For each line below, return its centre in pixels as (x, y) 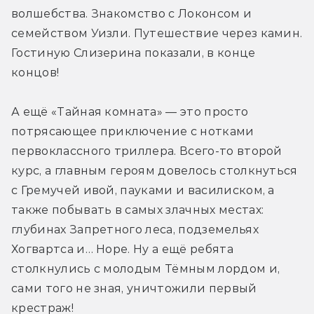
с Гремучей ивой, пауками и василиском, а (143, 190)
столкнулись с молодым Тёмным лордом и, (146, 268)
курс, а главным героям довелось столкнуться (155, 170)
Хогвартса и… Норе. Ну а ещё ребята (122, 249)
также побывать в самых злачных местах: (138, 210)
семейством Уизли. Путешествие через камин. (157, 33)
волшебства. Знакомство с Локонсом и (132, 13)
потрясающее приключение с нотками (133, 131)
